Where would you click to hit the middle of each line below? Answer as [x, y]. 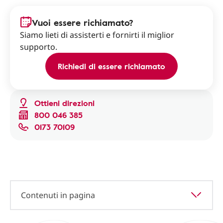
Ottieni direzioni [64, 103]
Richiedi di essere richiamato [111, 66]
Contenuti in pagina [58, 195]
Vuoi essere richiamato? [83, 22]
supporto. [39, 47]
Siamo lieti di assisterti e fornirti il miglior [97, 35]
